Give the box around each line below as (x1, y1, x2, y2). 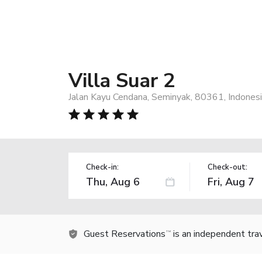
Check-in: (86, 161, 119, 173)
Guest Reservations (84, 227, 166, 240)
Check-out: (207, 161, 247, 173)
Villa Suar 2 (68, 67, 175, 94)
